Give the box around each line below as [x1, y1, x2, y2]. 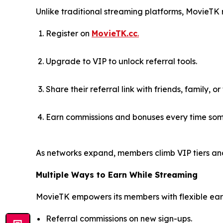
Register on [46, 28, 92, 39]
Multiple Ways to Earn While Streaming [36, 170, 198, 180]
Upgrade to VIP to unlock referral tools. [46, 56, 197, 67]
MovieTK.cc [92, 28, 137, 39]
